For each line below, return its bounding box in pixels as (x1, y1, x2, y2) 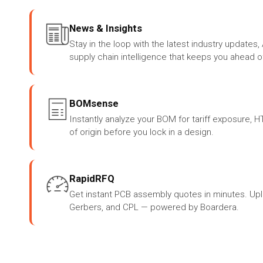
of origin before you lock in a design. (69, 127, 214, 138)
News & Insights (69, 22, 142, 35)
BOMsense (69, 97, 119, 110)
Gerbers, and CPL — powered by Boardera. (69, 202, 239, 213)
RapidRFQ (69, 173, 114, 185)
